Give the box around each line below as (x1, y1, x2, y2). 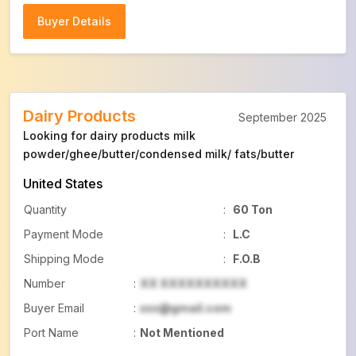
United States (23, 176, 103, 192)
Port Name (24, 326, 79, 339)
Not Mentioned (140, 326, 224, 339)
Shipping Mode (24, 252, 104, 265)
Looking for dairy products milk (23, 129, 195, 142)
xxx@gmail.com (140, 301, 231, 315)
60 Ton (233, 203, 273, 216)
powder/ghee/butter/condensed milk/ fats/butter (23, 147, 294, 161)
